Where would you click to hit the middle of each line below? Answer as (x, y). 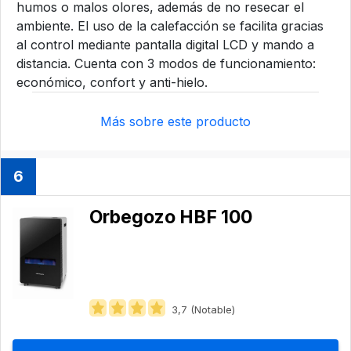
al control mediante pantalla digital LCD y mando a (165, 44)
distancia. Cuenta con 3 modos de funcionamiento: (166, 63)
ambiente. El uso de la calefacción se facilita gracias (170, 25)
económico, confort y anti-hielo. (112, 82)
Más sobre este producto (175, 121)
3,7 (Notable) (203, 309)
